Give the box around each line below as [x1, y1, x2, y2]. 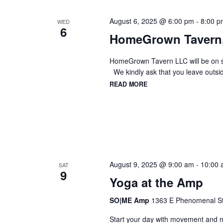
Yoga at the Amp [109, 174, 203, 191]
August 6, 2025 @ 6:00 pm [109, 16, 194, 26]
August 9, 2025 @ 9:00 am [109, 159, 194, 170]
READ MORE [109, 79, 147, 89]
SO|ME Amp [109, 195, 151, 206]
